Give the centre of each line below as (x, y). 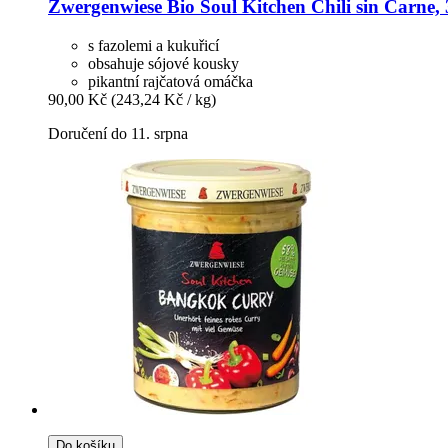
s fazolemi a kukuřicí (153, 45)
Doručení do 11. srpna (118, 133)
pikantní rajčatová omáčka (170, 81)
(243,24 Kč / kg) (163, 99)
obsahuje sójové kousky (163, 63)
